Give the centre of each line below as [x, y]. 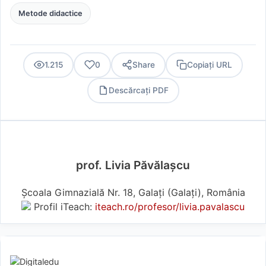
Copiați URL [210, 65]
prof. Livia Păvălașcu [133, 165]
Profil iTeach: [63, 206]
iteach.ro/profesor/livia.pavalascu [170, 206]
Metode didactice [50, 13]
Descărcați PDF [138, 91]
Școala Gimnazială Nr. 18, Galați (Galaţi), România [133, 192]
